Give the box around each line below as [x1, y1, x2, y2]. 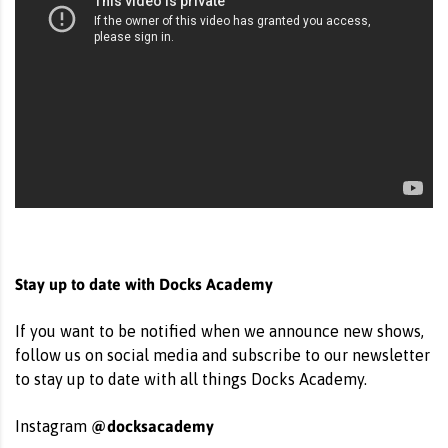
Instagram [15, 417, 91, 436]
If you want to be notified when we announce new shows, [15, 322, 424, 341]
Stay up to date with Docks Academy [15, 273, 273, 295]
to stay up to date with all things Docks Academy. [15, 370, 367, 389]
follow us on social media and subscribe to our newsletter [15, 346, 430, 365]
